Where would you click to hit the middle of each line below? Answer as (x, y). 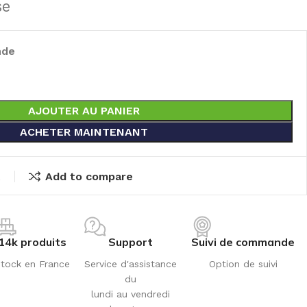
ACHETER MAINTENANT (84, 132)
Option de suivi (243, 264)
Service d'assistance (131, 264)
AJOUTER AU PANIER (84, 110)
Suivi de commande (243, 242)
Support (131, 242)
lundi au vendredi (131, 294)
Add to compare (89, 176)
